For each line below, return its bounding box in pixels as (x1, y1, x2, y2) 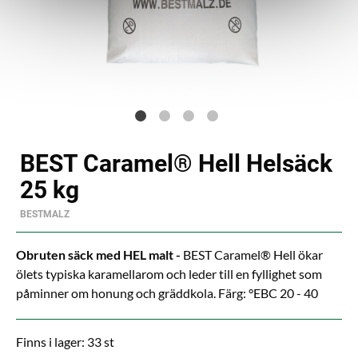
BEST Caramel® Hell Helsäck (20, 149, 332, 177)
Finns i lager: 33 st (16, 334, 114, 349)
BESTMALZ (20, 209, 70, 220)
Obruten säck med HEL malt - (16, 247, 183, 262)
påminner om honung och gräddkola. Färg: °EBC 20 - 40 (16, 285, 318, 300)
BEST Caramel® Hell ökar (183, 247, 323, 262)
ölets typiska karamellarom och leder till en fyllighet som (16, 266, 322, 281)
